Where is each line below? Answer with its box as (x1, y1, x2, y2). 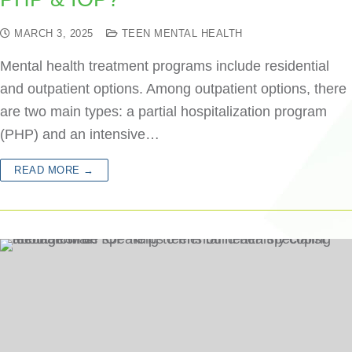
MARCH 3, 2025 (14, 27, 93, 39)
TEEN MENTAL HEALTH (118, 27, 243, 39)
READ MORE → (14, 164, 94, 176)
